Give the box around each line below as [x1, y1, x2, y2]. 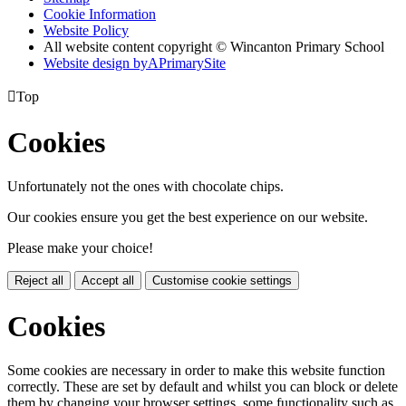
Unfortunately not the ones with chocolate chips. [7, 179, 284, 195]
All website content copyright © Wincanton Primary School [43, 39, 384, 55]
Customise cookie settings [152, 274, 292, 288]
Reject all [14, 274, 63, 288]
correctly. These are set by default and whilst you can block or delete [7, 379, 398, 395]
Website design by [43, 55, 148, 72]
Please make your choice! [7, 240, 153, 256]
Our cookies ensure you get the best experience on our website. [7, 209, 368, 226]
